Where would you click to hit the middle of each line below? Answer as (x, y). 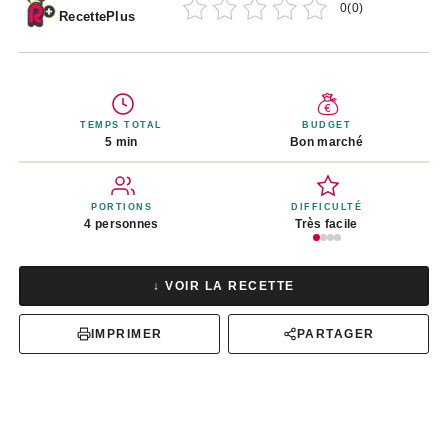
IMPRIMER (126, 333)
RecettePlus (97, 17)
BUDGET (326, 125)
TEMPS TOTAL (121, 125)
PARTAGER (335, 333)
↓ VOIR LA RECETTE (224, 285)
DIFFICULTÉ (326, 206)
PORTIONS (121, 206)
